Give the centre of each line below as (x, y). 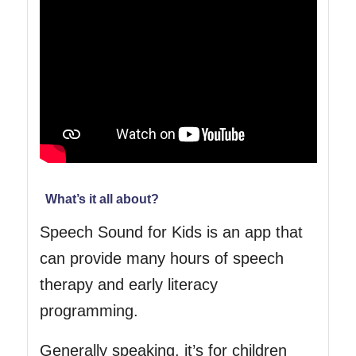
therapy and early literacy (128, 284)
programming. (89, 310)
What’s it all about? (102, 199)
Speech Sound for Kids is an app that (171, 232)
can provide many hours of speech (161, 258)
